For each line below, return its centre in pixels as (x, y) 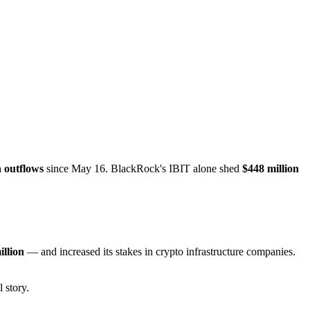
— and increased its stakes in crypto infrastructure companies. (160, 251)
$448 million (271, 168)
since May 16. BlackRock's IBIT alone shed (143, 168)
